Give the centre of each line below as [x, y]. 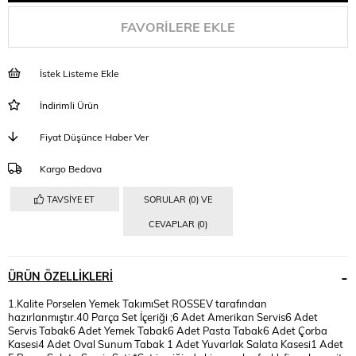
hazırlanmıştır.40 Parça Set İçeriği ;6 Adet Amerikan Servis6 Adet [163, 316]
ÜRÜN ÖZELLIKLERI [60, 276]
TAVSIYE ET [71, 199]
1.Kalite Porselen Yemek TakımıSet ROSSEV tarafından [137, 303]
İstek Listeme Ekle [79, 73]
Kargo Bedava [71, 168]
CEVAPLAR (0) [178, 223]
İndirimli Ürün [69, 104]
